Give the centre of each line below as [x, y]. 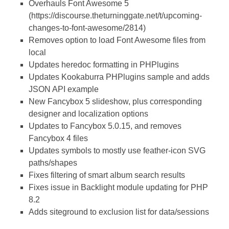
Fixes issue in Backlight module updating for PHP [118, 188]
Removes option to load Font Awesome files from [117, 40]
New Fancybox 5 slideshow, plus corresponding [115, 102]
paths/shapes [53, 163]
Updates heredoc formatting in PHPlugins [104, 65]
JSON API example [64, 89]
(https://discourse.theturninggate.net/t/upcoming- [115, 16]
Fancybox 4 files [58, 139]
